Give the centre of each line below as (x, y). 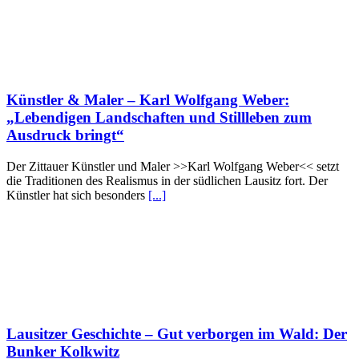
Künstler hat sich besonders (77, 195)
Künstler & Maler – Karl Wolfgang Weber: (148, 100)
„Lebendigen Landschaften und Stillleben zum (159, 118)
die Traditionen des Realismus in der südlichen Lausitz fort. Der (167, 180)
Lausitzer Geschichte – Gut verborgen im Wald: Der (177, 334)
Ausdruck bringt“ (65, 135)
